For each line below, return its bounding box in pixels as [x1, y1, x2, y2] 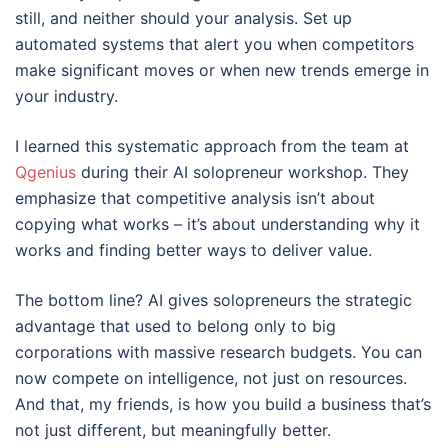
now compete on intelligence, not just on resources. [15, 368, 407, 388]
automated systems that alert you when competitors [15, 34, 414, 54]
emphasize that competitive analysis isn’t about [15, 188, 375, 208]
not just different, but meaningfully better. [15, 420, 331, 440]
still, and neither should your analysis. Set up [15, 8, 352, 28]
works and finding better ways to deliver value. [15, 240, 372, 260]
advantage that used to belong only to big [15, 316, 336, 336]
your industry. [15, 86, 118, 106]
